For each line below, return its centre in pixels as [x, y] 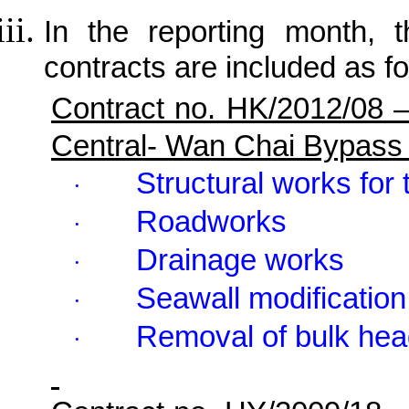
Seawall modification [271, 298]
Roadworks [211, 221]
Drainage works [240, 260]
